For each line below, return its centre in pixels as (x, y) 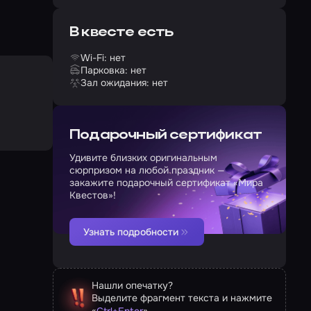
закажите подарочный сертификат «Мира (166, 183)
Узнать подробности (131, 232)
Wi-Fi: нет (103, 58)
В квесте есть (121, 33)
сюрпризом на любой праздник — (147, 170)
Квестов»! (93, 195)
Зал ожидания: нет (124, 83)
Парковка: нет (114, 70)
